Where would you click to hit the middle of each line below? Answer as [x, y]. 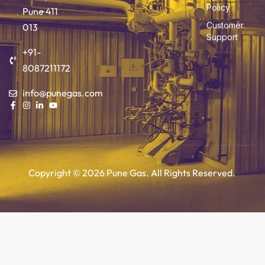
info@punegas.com [62, 93]
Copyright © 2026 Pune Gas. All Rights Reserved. [132, 173]
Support [222, 37]
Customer [225, 25]
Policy [218, 7]
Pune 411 [40, 11]
